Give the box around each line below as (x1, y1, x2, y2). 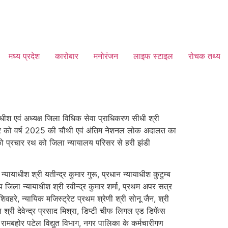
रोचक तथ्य (188, 51, 220, 61)
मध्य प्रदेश (9, 51, 40, 61)
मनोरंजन (94, 51, 118, 61)
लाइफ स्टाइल (133, 51, 173, 61)
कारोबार (55, 51, 78, 61)
